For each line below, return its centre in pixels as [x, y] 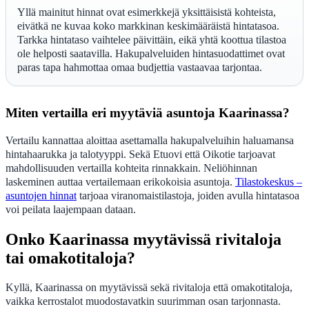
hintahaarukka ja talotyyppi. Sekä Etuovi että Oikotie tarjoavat [140, 154]
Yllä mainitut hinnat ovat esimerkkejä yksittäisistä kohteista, [147, 12]
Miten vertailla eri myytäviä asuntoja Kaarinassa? [148, 112]
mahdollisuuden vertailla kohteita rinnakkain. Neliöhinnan [131, 168]
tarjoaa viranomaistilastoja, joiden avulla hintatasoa [188, 195]
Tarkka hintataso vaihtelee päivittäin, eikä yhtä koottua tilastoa [152, 39]
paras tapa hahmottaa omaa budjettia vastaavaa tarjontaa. [140, 67]
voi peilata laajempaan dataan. [71, 209]
